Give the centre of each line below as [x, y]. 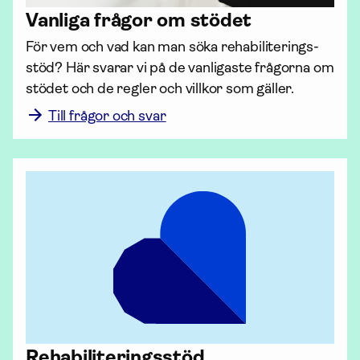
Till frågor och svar [107, 116]
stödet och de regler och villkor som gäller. [162, 88]
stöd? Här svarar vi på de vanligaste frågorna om [180, 67]
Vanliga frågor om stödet [139, 20]
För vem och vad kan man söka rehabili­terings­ [173, 47]
